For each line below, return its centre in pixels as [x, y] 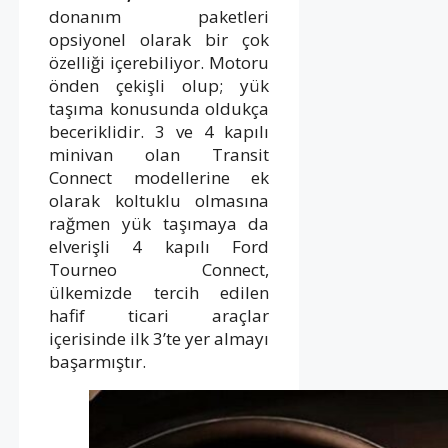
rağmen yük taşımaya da [159, 223]
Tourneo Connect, [159, 269]
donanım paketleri [159, 16]
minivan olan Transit [159, 154]
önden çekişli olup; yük [159, 85]
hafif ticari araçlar [159, 315]
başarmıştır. [97, 361]
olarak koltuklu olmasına [159, 200]
